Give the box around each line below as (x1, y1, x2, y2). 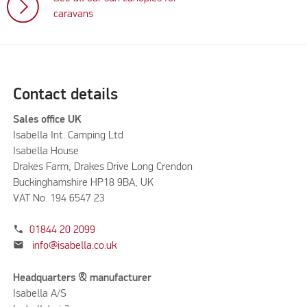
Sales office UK (12, 114, 84, 125)
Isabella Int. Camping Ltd (12, 130, 123, 141)
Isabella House (12, 145, 79, 157)
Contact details (12, 86, 118, 103)
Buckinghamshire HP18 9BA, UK (12, 177, 153, 188)
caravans (53, 9, 93, 21)
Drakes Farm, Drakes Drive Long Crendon (12, 161, 193, 173)
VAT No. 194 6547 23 (12, 193, 105, 204)
